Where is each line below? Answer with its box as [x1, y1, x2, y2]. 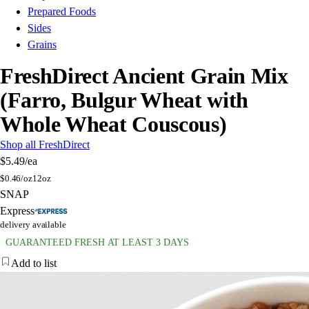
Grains [28, 39, 57, 51]
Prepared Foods [28, 6, 96, 18]
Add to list [11, 257, 57, 270]
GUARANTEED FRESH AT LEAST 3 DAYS [6, 237, 189, 248]
